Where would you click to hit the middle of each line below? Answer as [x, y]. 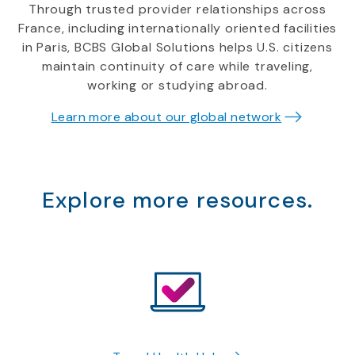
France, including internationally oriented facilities [177, 29]
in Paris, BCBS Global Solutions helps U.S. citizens [177, 48]
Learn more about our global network [166, 117]
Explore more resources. [177, 200]
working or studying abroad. [177, 86]
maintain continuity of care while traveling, [177, 67]
